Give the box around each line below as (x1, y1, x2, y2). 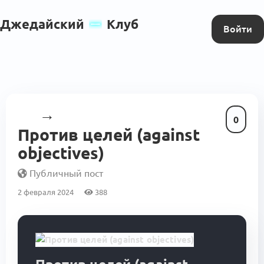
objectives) (18, 143, 104, 162)
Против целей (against (18, 125, 200, 144)
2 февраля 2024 (18, 187, 75, 196)
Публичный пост (27, 167, 103, 179)
